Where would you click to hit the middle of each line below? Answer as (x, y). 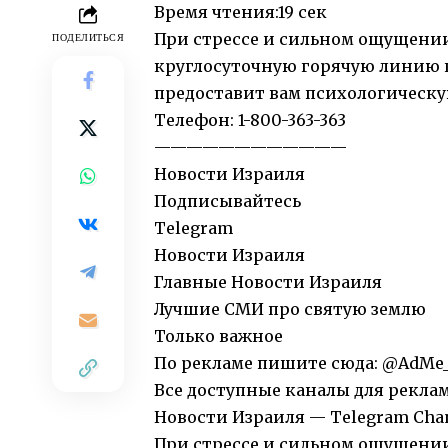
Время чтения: (216, 12)
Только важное (218, 336)
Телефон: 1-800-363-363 (250, 120)
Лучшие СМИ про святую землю (290, 309)
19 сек (302, 12)
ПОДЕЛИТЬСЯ (88, 38)
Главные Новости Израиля (268, 282)
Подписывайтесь (227, 201)
